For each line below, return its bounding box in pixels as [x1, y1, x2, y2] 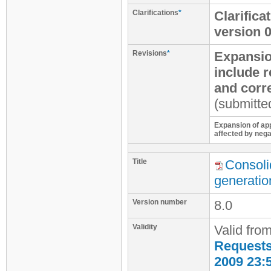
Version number [132, 198, 187, 206]
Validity [132, 223, 157, 231]
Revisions [132, 49, 167, 57]
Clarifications [132, 8, 178, 17]
